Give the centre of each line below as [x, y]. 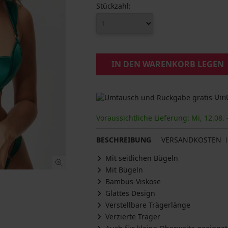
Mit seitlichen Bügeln [142, 158]
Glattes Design [130, 193]
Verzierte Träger [133, 217]
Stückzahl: [113, 6]
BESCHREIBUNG [124, 140]
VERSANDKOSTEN [191, 140]
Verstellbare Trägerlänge [148, 205]
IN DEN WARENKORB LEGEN [168, 64]
